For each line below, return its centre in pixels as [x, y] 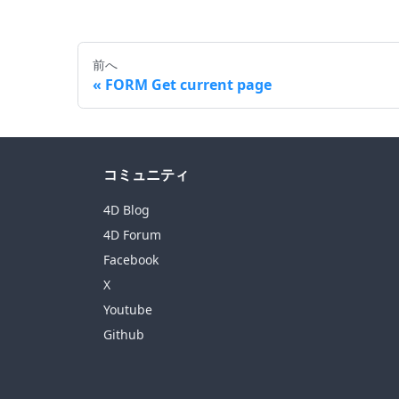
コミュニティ [146, 175]
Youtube [128, 309]
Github [124, 334]
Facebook [131, 260]
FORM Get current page [189, 84]
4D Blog [126, 210]
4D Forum [132, 235]
